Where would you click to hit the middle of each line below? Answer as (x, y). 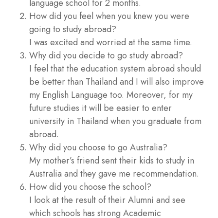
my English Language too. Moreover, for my (111, 95)
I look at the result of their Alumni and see (107, 200)
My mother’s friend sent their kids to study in (112, 160)
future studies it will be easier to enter (100, 108)
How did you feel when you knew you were (109, 16)
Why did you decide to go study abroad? (106, 55)
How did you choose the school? (90, 187)
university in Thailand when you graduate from (115, 121)
